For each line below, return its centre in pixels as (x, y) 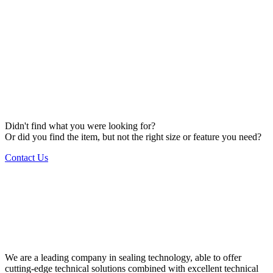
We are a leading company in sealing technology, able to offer (123, 258)
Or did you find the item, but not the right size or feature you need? (133, 136)
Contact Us (27, 157)
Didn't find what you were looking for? (80, 126)
